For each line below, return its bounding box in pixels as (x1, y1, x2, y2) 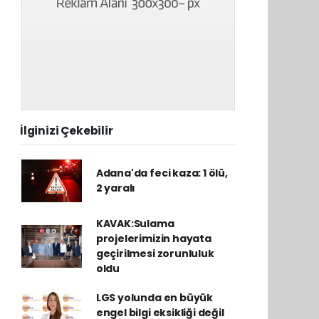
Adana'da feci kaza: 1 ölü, (95, 166, 228, 180)
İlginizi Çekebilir (20, 123, 113, 138)
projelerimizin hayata (95, 231, 211, 246)
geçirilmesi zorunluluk (95, 246, 214, 261)
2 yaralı (95, 181, 136, 195)
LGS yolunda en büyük (95, 291, 213, 305)
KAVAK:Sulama (95, 216, 174, 231)
